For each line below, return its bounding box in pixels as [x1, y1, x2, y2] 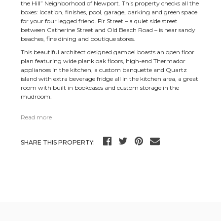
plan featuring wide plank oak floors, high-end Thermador [21, 57, 186, 65]
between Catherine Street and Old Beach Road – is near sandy [21, 26, 196, 34]
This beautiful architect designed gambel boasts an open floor [21, 48, 195, 56]
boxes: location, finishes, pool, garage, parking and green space [21, 8, 198, 16]
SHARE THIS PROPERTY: [21, 138, 95, 146]
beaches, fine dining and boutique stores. [21, 35, 136, 42]
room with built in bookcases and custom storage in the [21, 83, 180, 91]
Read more [21, 113, 52, 121]
